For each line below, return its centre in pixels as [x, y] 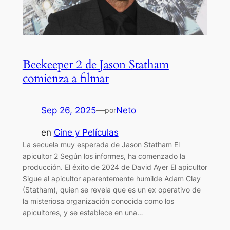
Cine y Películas [86, 133]
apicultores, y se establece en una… [83, 213]
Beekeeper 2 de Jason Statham [95, 65]
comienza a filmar [65, 79]
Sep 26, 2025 [68, 111]
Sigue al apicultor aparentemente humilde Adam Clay [111, 179]
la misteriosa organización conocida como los [98, 201]
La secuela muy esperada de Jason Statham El [101, 145]
